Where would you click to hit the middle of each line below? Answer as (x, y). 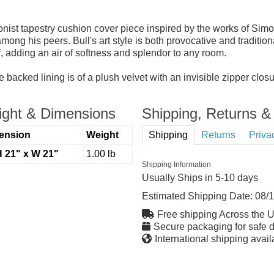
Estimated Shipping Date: (198, 196)
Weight (102, 135)
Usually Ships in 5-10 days (200, 177)
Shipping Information (176, 164)
